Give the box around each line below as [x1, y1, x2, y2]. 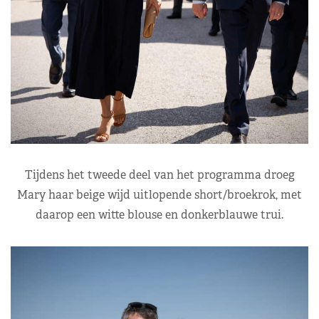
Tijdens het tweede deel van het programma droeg [24, 167, 295, 182]
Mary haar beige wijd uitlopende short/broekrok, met [17, 187, 302, 202]
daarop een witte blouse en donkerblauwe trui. [36, 206, 283, 222]
